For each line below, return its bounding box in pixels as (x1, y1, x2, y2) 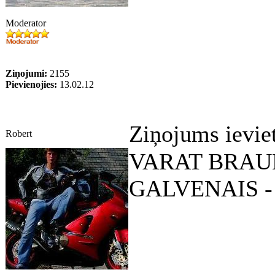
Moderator (6, 18, 46, 28)
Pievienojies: (6, 79, 57, 90)
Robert (6, 128, 32, 139)
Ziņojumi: (6, 68, 47, 79)
